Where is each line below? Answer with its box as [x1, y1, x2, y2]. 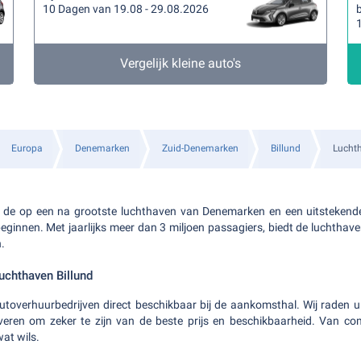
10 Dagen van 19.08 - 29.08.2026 [43, 2, 210, 15]
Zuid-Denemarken [162, 143, 239, 154]
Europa [11, 143, 43, 154]
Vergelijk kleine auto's [119, 56, 241, 71]
